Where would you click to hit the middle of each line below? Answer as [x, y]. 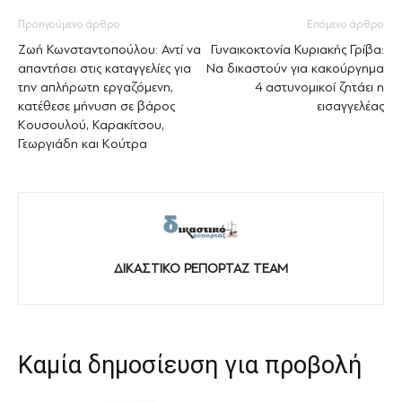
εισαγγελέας [350, 107]
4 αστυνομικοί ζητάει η [319, 88]
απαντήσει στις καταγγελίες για [105, 69]
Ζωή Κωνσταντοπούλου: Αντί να [109, 50]
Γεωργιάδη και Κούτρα [83, 144]
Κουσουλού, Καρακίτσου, [91, 126]
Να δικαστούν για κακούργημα [295, 69]
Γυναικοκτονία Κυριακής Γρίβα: [297, 50]
